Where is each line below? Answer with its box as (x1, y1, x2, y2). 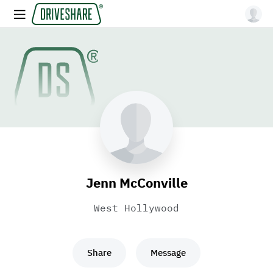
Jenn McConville (85, 174, 188, 191)
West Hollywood (94, 202, 179, 214)
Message (151, 247, 186, 258)
